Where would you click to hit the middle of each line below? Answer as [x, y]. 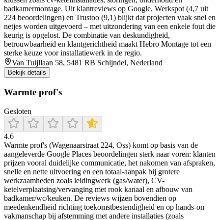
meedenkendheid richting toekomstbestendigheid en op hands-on [104, 207]
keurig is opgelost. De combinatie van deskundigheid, [87, 35]
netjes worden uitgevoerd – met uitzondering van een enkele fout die [110, 27]
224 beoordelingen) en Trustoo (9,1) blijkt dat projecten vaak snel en [110, 18]
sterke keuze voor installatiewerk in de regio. [73, 53]
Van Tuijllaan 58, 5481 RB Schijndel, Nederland [87, 63]
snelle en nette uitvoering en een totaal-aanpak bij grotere [92, 171]
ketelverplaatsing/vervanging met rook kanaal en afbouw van [98, 189]
